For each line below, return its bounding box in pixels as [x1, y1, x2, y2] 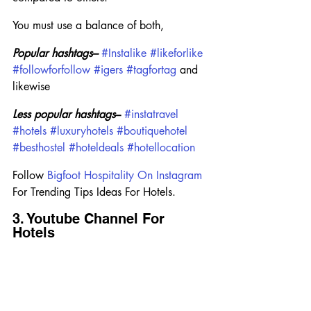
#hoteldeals [69, 140, 124, 155]
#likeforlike [150, 45, 203, 60]
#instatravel [124, 106, 178, 121]
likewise [12, 78, 50, 94]
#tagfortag [126, 62, 176, 77]
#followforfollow [12, 62, 90, 77]
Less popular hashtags [12, 106, 115, 121]
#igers [94, 62, 123, 77]
